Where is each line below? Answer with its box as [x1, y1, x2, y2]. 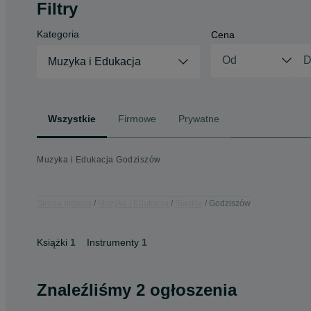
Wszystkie [48, 112, 96, 124]
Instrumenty [87, 237, 139, 248]
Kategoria [37, 28, 79, 40]
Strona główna [37, 198, 92, 208]
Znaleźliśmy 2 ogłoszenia [37, 280, 237, 299]
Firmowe [118, 112, 156, 124]
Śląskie [175, 198, 203, 208]
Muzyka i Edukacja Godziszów [37, 155, 161, 165]
